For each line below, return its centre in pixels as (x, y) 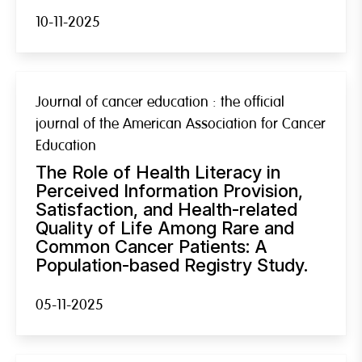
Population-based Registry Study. (172, 265)
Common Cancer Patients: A (152, 246)
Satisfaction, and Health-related (166, 209)
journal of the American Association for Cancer (181, 124)
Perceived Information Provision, (169, 190)
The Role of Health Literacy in (158, 172)
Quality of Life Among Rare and (165, 227)
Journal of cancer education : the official (160, 102)
